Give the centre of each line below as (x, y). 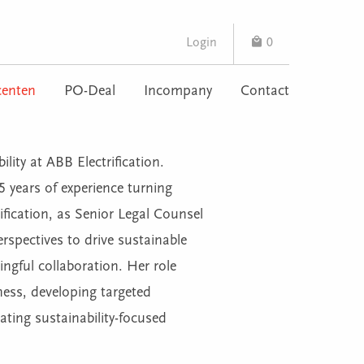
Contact (265, 91)
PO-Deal (90, 91)
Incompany (178, 91)
